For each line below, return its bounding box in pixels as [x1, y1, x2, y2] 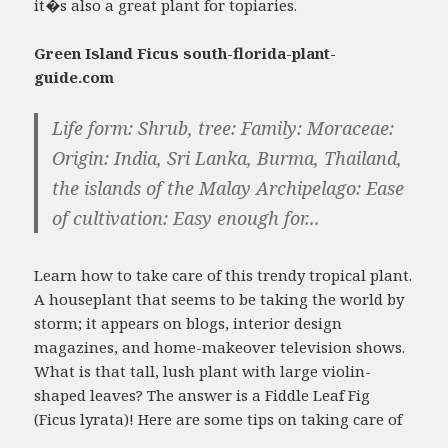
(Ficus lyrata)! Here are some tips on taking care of [34, 408, 403, 429]
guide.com [34, 66, 115, 87]
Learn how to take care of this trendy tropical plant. [34, 264, 413, 285]
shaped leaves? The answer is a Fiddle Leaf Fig [34, 384, 371, 405]
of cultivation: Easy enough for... [52, 205, 321, 230]
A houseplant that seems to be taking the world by [34, 288, 405, 309]
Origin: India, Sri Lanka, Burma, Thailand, [52, 145, 403, 170]
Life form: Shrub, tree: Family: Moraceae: [52, 115, 395, 140]
